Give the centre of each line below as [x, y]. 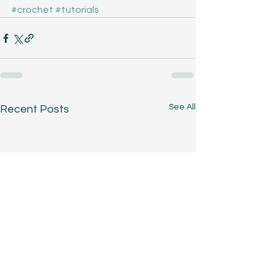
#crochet [32, 10]
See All [182, 107]
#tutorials [77, 10]
